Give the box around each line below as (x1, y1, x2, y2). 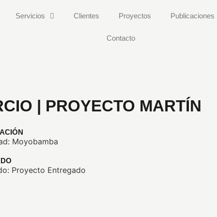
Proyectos (118, 12, 151, 20)
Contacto (106, 34, 135, 42)
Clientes (73, 12, 99, 20)
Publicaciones (170, 12, 215, 20)
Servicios (15, 12, 45, 20)
